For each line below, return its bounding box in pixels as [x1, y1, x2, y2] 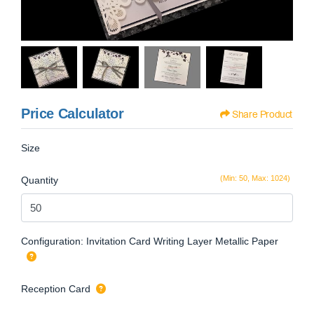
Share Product [232, 108, 292, 122]
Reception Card [21, 282, 90, 294]
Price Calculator [21, 106, 124, 122]
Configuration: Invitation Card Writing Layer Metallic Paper [21, 235, 278, 247]
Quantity [21, 175, 58, 186]
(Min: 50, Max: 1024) [220, 174, 290, 183]
